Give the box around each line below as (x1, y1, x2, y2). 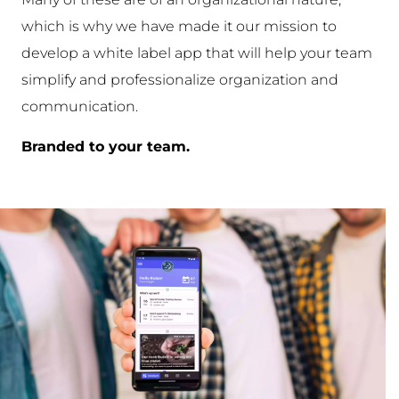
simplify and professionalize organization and (20, 71, 338, 89)
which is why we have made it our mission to (20, 18, 337, 36)
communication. (20, 98, 138, 116)
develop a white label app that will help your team (20, 45, 372, 62)
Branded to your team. (20, 137, 190, 155)
